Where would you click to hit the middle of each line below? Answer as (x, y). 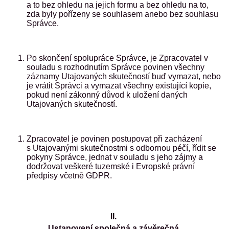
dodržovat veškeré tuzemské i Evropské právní (111, 166)
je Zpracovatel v (178, 58)
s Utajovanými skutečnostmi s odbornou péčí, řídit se (121, 148)
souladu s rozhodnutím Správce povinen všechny (116, 67)
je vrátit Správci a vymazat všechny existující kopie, (119, 86)
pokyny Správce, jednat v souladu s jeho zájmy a (115, 157)
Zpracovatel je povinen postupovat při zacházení (114, 139)
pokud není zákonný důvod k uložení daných (107, 95)
